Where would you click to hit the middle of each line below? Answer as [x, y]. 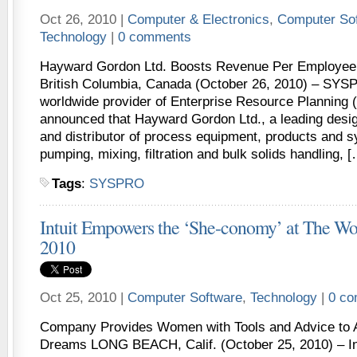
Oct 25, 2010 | [84, 298]
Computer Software [185, 298]
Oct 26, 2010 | [84, 20]
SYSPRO [117, 184]
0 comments [155, 37]
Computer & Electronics [198, 20]
